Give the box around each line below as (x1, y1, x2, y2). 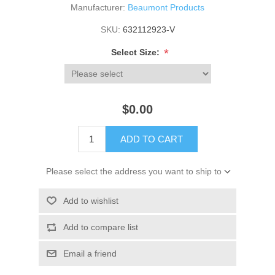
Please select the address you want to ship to (45, 166, 222, 176)
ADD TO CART (120, 133, 183, 144)
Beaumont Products (128, 2, 204, 12)
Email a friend (63, 248, 117, 258)
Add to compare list (63, 222, 138, 232)
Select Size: (111, 47, 162, 57)
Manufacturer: (71, 2, 125, 12)
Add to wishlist (63, 195, 118, 206)
